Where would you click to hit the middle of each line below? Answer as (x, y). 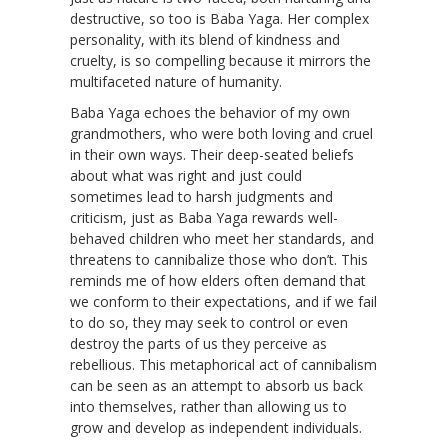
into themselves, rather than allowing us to (208, 406)
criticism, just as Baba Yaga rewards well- (204, 217)
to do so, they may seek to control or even (209, 322)
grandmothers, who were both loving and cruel (221, 133)
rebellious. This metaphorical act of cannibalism (223, 364)
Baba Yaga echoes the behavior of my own (210, 112)
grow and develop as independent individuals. (216, 427)
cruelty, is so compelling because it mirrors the (220, 60)
